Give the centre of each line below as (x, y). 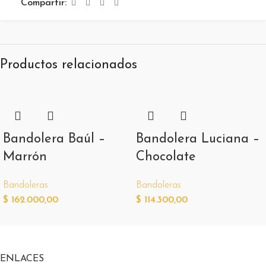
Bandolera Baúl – (54, 139)
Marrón (25, 157)
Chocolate (166, 157)
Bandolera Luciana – (198, 139)
